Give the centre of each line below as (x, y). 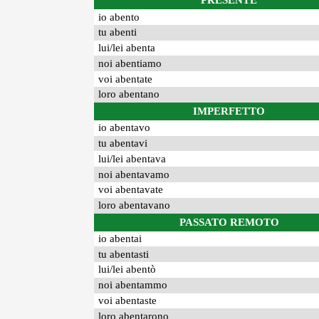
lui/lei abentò (127, 270)
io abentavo (125, 128)
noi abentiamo (130, 63)
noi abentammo (133, 285)
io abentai (120, 238)
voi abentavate (131, 190)
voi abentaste (128, 301)
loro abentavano (135, 205)
